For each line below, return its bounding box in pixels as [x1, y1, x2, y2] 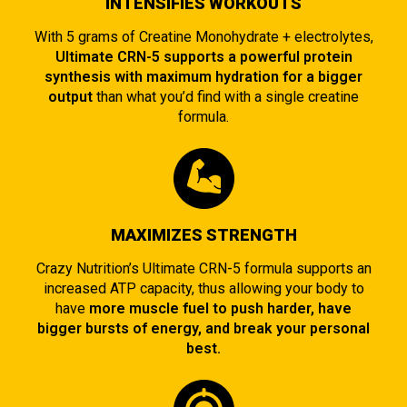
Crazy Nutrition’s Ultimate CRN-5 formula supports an [35, 259, 372, 277]
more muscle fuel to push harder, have [89, 299, 352, 317]
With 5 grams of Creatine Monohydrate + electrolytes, [34, 27, 373, 45]
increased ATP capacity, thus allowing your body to [43, 279, 364, 297]
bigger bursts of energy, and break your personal [37, 319, 370, 337]
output [48, 87, 96, 105]
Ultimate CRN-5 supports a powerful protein [55, 47, 352, 65]
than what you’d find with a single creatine [96, 87, 359, 105]
